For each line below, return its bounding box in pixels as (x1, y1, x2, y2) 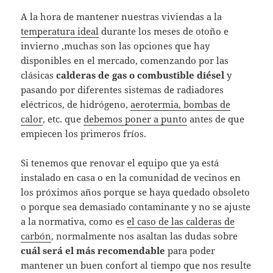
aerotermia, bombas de (130, 98, 231, 111)
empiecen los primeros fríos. (21, 127, 147, 140)
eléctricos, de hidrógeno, (21, 98, 131, 111)
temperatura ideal (21, 25, 99, 38)
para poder (165, 244, 216, 257)
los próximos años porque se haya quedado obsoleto (21, 186, 250, 199)
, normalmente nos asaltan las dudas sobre (51, 230, 238, 243)
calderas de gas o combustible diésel (56, 69, 225, 82)
